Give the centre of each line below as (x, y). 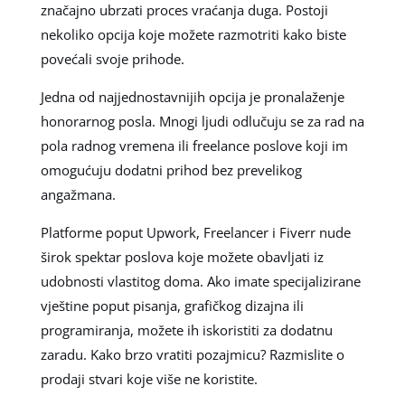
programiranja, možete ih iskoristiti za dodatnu (186, 330)
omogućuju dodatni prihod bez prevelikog (171, 170)
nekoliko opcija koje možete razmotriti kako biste (193, 35)
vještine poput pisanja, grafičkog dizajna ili (172, 306)
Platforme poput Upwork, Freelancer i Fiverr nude (195, 233)
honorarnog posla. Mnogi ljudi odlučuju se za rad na (202, 122)
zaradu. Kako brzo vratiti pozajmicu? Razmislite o (192, 355)
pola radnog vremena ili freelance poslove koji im (194, 146)
